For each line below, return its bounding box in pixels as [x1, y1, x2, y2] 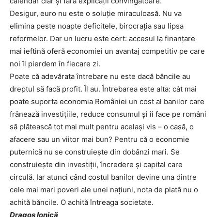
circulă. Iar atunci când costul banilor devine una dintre [10, 172, 197, 182]
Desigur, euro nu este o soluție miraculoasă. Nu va [10, 9, 182, 18]
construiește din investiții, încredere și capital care [10, 160, 183, 170]
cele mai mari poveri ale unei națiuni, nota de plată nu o [10, 185, 198, 195]
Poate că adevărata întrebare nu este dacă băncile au [10, 72, 190, 81]
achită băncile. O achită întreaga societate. [10, 198, 154, 207]
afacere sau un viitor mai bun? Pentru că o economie [10, 135, 189, 144]
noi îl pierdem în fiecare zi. [10, 59, 100, 69]
